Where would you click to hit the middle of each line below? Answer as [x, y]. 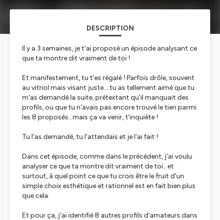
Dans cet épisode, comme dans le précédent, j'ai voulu [107, 156]
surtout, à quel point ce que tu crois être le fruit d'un [103, 176]
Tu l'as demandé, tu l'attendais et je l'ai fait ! [90, 137]
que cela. [36, 196]
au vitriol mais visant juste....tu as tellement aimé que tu [108, 88]
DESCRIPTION [110, 28]
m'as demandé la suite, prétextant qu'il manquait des [105, 97]
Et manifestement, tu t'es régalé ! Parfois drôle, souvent [108, 78]
